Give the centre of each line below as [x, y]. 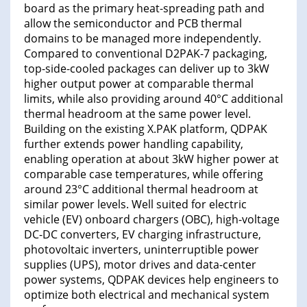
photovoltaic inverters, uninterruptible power [142, 250]
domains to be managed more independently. [143, 39]
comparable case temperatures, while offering [144, 174]
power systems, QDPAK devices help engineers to [151, 280]
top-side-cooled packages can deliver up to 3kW [147, 69]
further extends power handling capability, [134, 144]
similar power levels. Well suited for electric [135, 205]
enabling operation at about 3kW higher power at [151, 159]
